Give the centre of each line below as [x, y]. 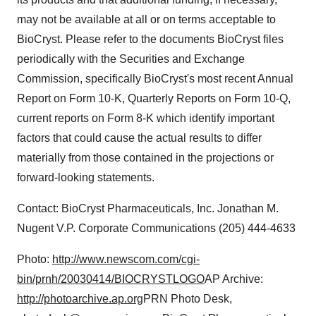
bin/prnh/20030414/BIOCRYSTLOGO [111, 279]
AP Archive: [234, 279]
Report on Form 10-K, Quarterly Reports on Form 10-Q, [154, 98]
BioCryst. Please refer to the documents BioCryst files [150, 39]
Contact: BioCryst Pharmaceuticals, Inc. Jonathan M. [148, 208]
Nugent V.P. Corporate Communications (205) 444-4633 [156, 228]
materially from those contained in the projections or [145, 158]
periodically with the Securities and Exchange [131, 59]
